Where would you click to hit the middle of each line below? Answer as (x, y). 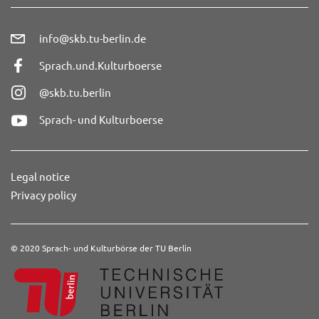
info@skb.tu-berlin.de (93, 38)
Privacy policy (43, 195)
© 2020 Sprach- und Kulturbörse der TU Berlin (101, 248)
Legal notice (40, 177)
